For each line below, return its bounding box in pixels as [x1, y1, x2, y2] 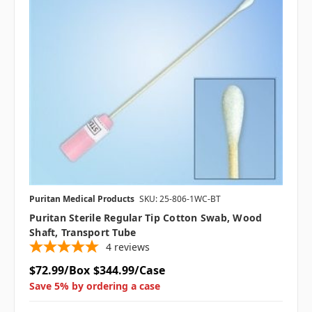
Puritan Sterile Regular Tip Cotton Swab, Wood [29, 210, 263, 224]
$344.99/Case [93, 262, 165, 278]
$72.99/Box [29, 262, 90, 278]
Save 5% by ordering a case [29, 279, 160, 292]
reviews [114, 240, 150, 253]
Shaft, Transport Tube [29, 225, 136, 239]
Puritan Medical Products [29, 192, 134, 205]
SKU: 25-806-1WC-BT [139, 192, 221, 205]
